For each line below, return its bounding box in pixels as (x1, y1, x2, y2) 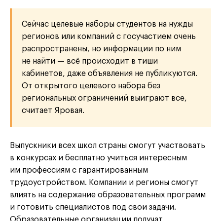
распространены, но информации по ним (22, 45, 181, 53)
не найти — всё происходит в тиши (22, 57, 158, 66)
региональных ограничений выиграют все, (22, 94, 187, 103)
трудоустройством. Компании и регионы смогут (10, 179, 198, 187)
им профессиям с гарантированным (10, 166, 148, 175)
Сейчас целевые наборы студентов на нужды (22, 20, 193, 29)
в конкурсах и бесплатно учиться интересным (10, 154, 187, 162)
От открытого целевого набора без (22, 82, 160, 90)
